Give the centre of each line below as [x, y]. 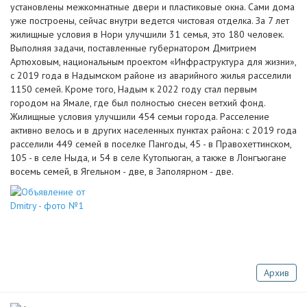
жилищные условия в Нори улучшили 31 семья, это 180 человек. [147, 34]
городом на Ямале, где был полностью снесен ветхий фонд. [138, 103]
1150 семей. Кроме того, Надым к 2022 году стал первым [134, 89]
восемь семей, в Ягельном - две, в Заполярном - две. [122, 171]
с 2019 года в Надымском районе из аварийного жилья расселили [151, 75]
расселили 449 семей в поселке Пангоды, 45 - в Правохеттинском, [151, 144]
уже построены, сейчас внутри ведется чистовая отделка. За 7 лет [150, 21]
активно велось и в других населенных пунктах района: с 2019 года [153, 130]
